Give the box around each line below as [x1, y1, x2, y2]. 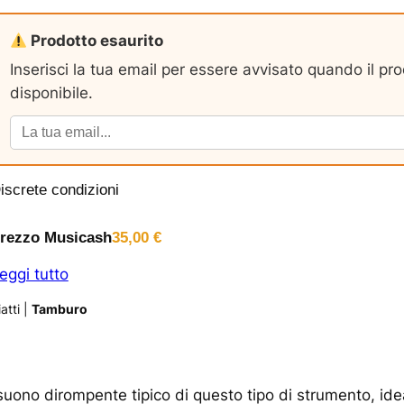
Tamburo [31, 301, 87, 317]
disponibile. [9, 84, 93, 103]
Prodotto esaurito [26, 32, 163, 50]
